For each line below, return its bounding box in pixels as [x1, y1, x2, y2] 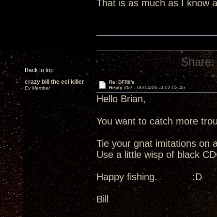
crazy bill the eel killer [25, 78, 84, 85]
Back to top [25, 67, 54, 74]
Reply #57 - [108, 85, 137, 90]
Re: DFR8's [108, 79, 135, 85]
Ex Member [25, 85, 50, 91]
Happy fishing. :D [96, 171, 202, 182]
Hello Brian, [96, 93, 146, 104]
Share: [181, 55, 215, 68]
